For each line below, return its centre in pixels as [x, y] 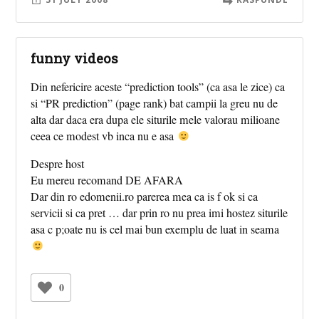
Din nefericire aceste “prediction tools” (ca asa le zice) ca [158, 87]
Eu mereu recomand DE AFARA [107, 181]
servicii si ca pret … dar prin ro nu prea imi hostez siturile [159, 213]
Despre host [58, 164]
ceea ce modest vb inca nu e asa [104, 136]
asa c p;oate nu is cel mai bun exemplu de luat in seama [155, 230]
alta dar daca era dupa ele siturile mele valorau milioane [156, 120]
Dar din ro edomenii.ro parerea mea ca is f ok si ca [145, 197]
